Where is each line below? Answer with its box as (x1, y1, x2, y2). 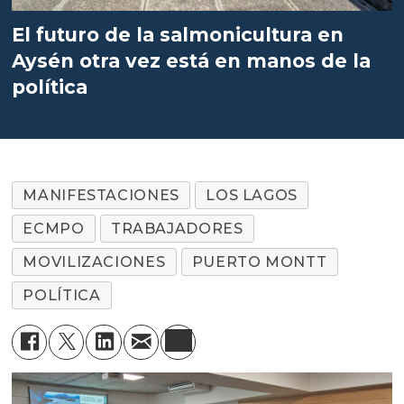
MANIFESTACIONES (23, 186, 179, 204)
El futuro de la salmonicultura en (12, 23, 344, 47)
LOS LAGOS (206, 186, 298, 204)
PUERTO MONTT (191, 252, 327, 271)
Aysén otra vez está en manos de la (12, 50, 372, 73)
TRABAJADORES (110, 219, 243, 237)
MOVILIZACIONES (23, 252, 166, 271)
